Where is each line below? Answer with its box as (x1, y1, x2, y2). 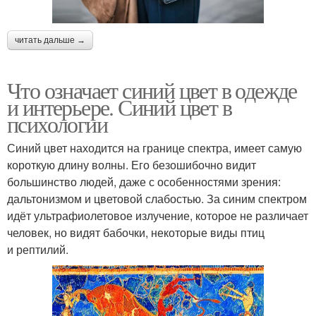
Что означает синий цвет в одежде (7, 75, 297, 106)
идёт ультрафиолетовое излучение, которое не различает (7, 207, 308, 224)
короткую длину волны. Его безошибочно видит (7, 157, 256, 174)
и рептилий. (7, 241, 68, 258)
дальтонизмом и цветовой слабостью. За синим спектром (7, 190, 307, 207)
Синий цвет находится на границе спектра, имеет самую (7, 140, 302, 157)
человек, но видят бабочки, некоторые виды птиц (7, 224, 265, 241)
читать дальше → (15, 35, 85, 46)
